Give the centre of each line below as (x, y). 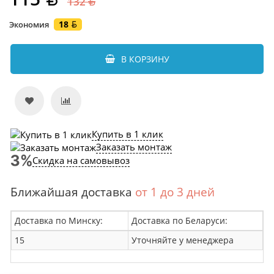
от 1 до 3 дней (175, 192)
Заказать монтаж (134, 147)
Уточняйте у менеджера (183, 240)
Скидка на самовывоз (81, 160)
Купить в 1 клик (128, 134)
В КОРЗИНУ (145, 59)
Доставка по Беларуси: (180, 220)
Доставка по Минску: (59, 220)
